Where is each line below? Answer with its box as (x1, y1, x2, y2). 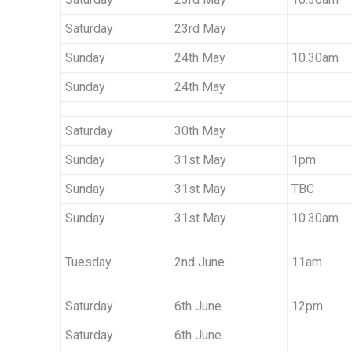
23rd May (174, 21, 226, 37)
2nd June (174, 255, 225, 270)
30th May (174, 123, 225, 139)
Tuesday (65, 255, 112, 270)
